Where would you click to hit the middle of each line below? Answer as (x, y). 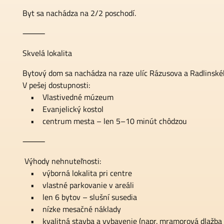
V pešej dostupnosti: (56, 85)
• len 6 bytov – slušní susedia (80, 197)
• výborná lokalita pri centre (77, 173)
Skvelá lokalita (47, 53)
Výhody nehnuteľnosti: (62, 161)
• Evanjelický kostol (63, 109)
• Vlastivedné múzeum (68, 97)
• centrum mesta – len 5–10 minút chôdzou (105, 121)
